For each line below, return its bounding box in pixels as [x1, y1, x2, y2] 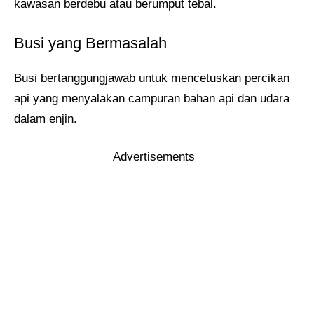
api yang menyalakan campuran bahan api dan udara [14, 91, 289, 105]
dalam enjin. [14, 111, 77, 125]
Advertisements [112, 150, 195, 164]
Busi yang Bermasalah [14, 34, 167, 52]
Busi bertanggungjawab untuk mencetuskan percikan [14, 71, 289, 85]
